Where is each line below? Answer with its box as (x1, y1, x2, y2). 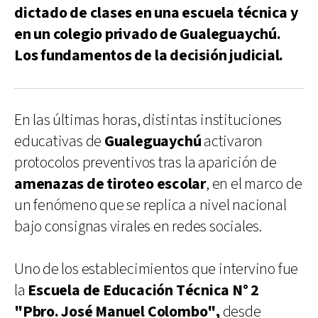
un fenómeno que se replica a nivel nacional (14, 194, 287, 216)
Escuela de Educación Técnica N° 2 (28, 280, 260, 301)
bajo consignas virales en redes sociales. (14, 216, 262, 237)
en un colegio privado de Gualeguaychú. (14, 23, 281, 45)
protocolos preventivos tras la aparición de (14, 152, 277, 173)
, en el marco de (206, 173, 302, 194)
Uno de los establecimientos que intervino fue (14, 258, 299, 280)
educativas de (14, 131, 104, 152)
